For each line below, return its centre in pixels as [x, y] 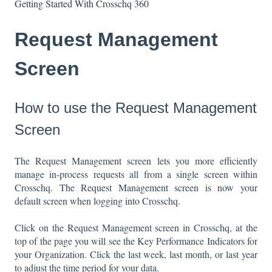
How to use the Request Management [136, 107]
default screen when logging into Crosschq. [97, 201]
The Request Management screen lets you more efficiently [136, 161]
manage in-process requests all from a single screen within [136, 174]
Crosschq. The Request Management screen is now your [136, 188]
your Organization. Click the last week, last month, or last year [136, 254]
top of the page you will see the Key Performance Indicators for [136, 241]
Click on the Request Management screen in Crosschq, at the [136, 228]
